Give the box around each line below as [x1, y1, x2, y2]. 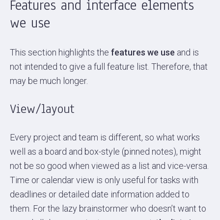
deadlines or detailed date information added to [10, 189, 190, 199]
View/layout [10, 100, 74, 117]
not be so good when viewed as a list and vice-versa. [10, 160, 209, 171]
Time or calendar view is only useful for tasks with [10, 174, 198, 185]
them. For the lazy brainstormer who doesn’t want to [10, 203, 206, 214]
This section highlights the [10, 47, 111, 57]
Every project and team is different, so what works [10, 132, 200, 142]
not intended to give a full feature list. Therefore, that [10, 61, 208, 72]
